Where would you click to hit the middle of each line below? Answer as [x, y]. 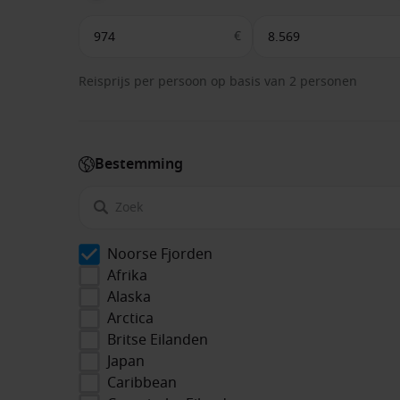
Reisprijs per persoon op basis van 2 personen [218, 82]
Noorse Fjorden [160, 254]
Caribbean [142, 383]
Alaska [129, 297]
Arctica [130, 318]
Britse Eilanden [158, 340]
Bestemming [139, 165]
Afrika [127, 275]
